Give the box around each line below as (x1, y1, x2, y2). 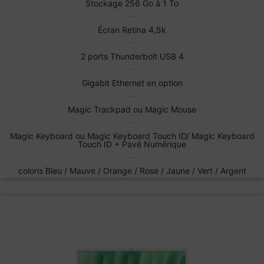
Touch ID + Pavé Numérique (78, 139, 186, 150)
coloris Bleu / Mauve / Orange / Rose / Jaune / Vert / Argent (18, 166, 246, 176)
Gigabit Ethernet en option (81, 78, 183, 88)
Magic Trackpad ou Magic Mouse (68, 104, 196, 115)
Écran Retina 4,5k (98, 25, 166, 35)
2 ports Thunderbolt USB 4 (80, 51, 184, 62)
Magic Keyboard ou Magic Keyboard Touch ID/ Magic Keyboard (9, 131, 255, 141)
